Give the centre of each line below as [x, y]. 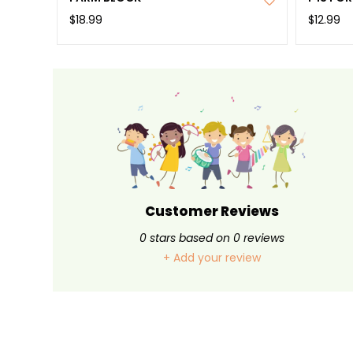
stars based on [190, 238]
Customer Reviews [212, 211]
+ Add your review [212, 257]
